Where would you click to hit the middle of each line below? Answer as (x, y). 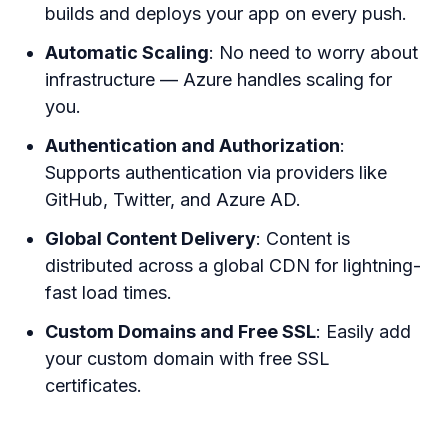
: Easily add (364, 331)
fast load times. (109, 292)
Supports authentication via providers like (216, 172)
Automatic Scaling (127, 52)
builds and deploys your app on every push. (226, 13)
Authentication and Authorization (193, 145)
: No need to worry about (314, 52)
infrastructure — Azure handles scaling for (219, 79)
